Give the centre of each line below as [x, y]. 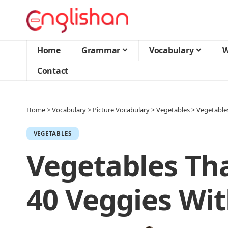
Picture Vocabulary [121, 110]
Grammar [101, 50]
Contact [53, 71]
